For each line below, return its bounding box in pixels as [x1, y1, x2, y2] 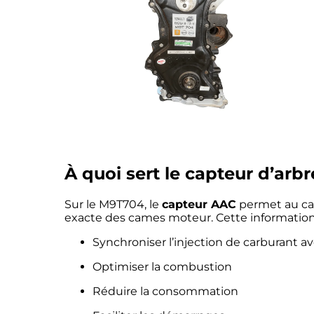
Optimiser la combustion [93, 259, 232, 273]
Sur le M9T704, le [64, 197, 162, 211]
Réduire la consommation [93, 284, 238, 298]
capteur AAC [162, 197, 236, 211]
